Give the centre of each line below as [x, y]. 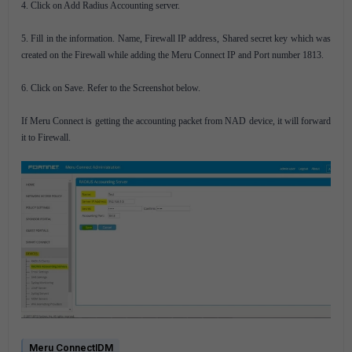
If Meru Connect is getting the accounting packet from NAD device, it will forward [176, 121]
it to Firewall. [46, 137]
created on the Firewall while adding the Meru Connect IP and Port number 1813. [172, 55]
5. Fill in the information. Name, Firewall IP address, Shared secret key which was [176, 38]
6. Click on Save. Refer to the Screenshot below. [111, 88]
